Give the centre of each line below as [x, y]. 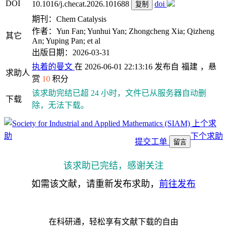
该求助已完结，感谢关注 [113, 166]
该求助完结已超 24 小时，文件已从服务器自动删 [119, 93]
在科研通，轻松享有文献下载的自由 [113, 222]
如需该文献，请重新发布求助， [95, 184]
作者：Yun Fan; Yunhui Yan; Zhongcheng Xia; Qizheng [123, 31]
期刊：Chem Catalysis [69, 19]
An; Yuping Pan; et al [66, 41]
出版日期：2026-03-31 [71, 52]
